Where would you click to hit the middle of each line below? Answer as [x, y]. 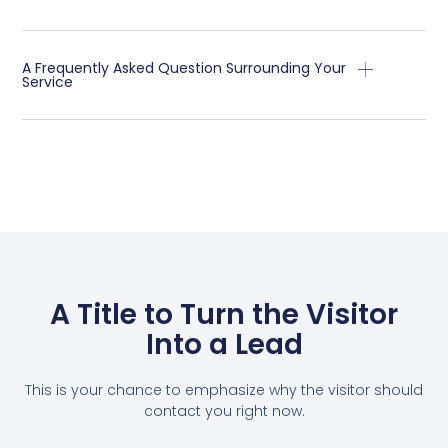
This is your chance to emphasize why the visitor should [224, 389]
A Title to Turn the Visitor [224, 314]
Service [48, 82]
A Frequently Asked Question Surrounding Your [184, 68]
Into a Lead [224, 344]
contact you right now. [224, 410]
